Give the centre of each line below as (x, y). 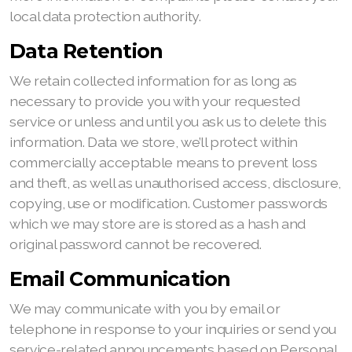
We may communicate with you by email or (145, 308)
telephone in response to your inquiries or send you (173, 329)
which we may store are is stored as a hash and (158, 224)
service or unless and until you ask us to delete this (168, 121)
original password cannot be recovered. (136, 244)
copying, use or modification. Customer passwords (169, 203)
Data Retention (86, 51)
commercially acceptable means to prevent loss (163, 162)
